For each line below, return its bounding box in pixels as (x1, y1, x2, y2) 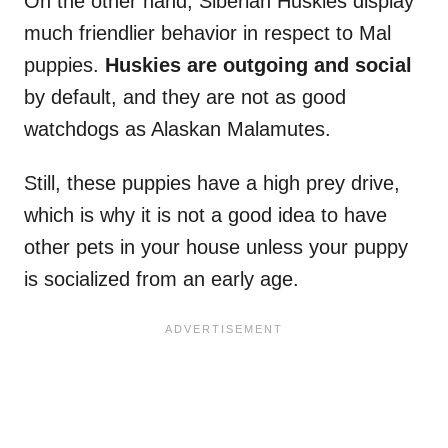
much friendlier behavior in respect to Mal (24, 22, 391, 45)
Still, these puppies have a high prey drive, (24, 172, 400, 195)
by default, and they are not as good (24, 86, 346, 109)
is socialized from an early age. (24, 268, 299, 291)
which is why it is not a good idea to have (24, 204, 387, 227)
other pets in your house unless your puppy (24, 236, 408, 259)
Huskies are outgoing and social (105, 54, 412, 77)
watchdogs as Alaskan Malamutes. (24, 118, 331, 141)
